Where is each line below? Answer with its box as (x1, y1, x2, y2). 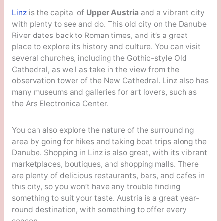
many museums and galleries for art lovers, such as (11, 87, 197, 97)
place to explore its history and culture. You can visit (11, 42, 201, 52)
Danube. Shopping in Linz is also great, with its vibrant (11, 148, 207, 158)
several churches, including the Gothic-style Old (11, 53, 187, 63)
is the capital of (26, 8, 84, 18)
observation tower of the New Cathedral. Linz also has (11, 76, 209, 86)
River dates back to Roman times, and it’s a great (11, 31, 188, 40)
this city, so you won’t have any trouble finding (11, 182, 180, 192)
